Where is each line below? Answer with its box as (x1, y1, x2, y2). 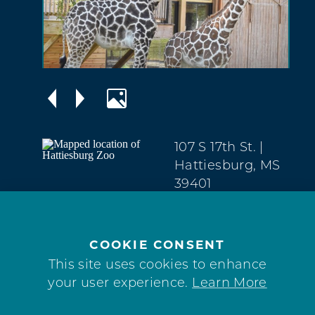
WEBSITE (232, 243, 290, 257)
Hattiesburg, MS (174, 159, 281, 173)
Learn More (192, 277, 267, 291)
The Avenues (174, 195, 259, 210)
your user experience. (48, 277, 193, 291)
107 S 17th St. (174, 141, 257, 155)
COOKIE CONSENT (89, 238, 226, 252)
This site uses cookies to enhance (48, 259, 267, 273)
